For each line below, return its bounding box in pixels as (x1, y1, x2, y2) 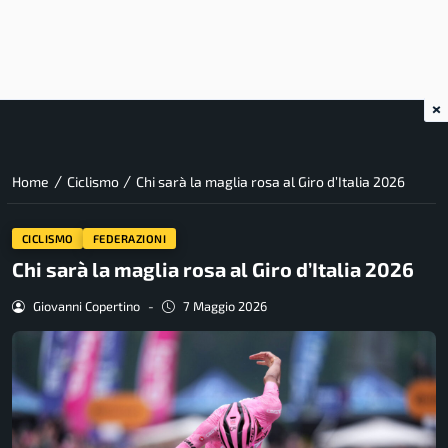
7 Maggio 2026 (182, 298, 267, 315)
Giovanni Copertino (32, 298, 140, 315)
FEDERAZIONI (92, 231, 167, 245)
